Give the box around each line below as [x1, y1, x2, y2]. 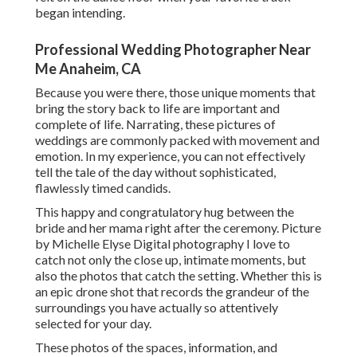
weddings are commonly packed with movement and [35, 132, 320, 148]
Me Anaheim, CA [35, 60, 141, 78]
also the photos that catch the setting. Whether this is [35, 268, 322, 284]
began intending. [35, 5, 125, 21]
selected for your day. [35, 316, 151, 331]
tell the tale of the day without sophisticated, [35, 164, 276, 180]
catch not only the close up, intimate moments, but [35, 252, 306, 268]
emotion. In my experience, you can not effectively [35, 148, 305, 164]
